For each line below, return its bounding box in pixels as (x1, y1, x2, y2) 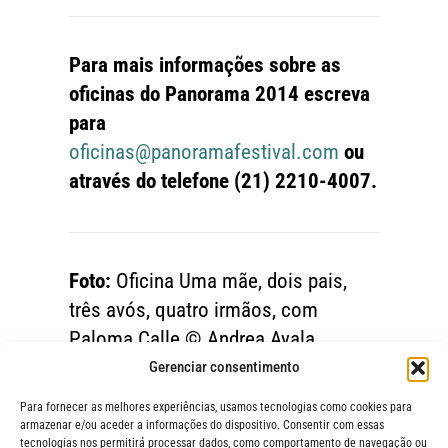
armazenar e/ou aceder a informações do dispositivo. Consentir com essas (20, 418, 384, 432)
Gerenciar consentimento (148, 358, 300, 376)
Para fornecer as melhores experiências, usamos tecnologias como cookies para (20, 400, 412, 414)
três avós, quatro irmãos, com (68, 298, 318, 323)
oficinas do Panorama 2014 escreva (68, 82, 370, 107)
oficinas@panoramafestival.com (68, 140, 339, 165)
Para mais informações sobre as (68, 53, 341, 78)
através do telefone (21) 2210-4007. (68, 169, 377, 194)
